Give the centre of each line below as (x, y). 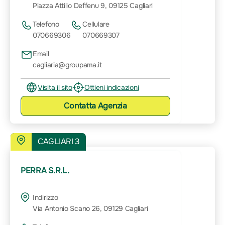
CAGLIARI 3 (59, 142)
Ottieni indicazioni (111, 87)
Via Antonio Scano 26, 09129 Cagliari (90, 208)
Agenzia (112, 105)
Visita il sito (55, 87)
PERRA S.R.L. (45, 170)
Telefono (46, 24)
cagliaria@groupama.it (67, 65)
